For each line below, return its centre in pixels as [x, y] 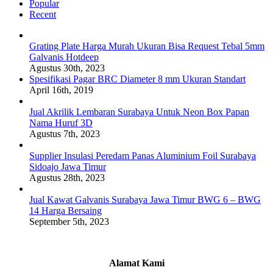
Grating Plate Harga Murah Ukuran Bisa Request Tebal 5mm [147, 46]
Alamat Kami [136, 263]
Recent [43, 14]
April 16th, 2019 [61, 90]
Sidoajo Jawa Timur [68, 166]
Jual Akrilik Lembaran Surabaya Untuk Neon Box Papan [139, 112]
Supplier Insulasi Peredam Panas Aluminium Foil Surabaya [143, 155]
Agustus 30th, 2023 [67, 68]
